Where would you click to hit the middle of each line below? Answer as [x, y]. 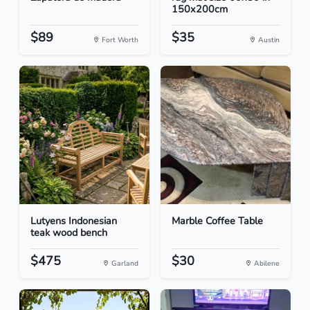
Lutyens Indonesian [74, 221]
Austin [268, 40]
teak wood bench [69, 233]
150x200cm [200, 9]
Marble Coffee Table [217, 221]
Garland [124, 264]
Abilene [266, 264]
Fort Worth [119, 40]
